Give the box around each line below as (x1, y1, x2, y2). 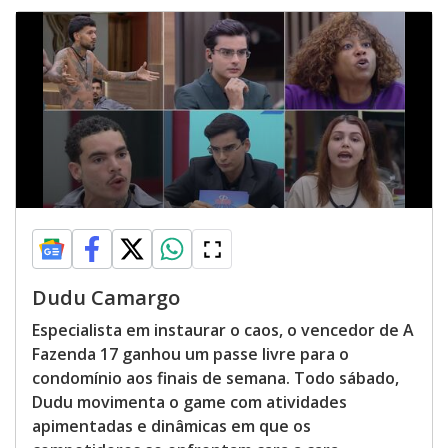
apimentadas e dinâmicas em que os (32, 415, 311, 437)
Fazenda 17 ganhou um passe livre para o (32, 343, 349, 365)
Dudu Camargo (32, 284, 180, 311)
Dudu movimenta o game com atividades (32, 391, 347, 413)
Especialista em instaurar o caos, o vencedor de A (32, 319, 414, 341)
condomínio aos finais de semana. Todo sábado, (32, 367, 399, 389)
